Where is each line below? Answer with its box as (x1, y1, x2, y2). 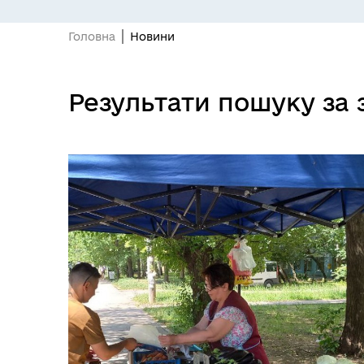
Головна (68, 30, 115, 43)
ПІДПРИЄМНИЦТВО (121, 144, 240, 158)
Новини (130, 30, 175, 43)
